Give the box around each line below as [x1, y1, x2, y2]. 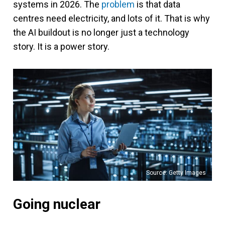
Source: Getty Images [146, 169, 206, 176]
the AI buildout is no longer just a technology [13, 27, 189, 38]
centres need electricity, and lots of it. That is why [13, 13, 210, 24]
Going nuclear [13, 195, 100, 212]
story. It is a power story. [13, 41, 109, 52]
